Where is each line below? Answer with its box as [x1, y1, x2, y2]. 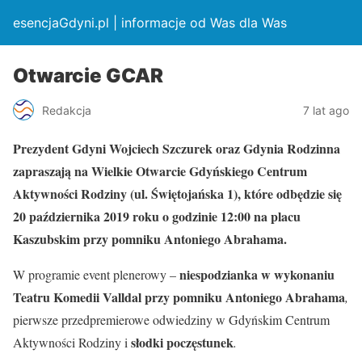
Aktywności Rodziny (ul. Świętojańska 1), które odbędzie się [13, 184, 342, 203]
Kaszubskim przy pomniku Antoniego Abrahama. [13, 229, 287, 248]
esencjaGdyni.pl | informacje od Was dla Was [13, 15, 287, 31]
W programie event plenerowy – [13, 266, 179, 283]
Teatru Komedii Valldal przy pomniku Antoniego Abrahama [13, 288, 345, 306]
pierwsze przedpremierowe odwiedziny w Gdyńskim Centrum [13, 311, 330, 328]
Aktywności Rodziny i [13, 334, 131, 351]
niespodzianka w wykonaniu [179, 265, 335, 284]
